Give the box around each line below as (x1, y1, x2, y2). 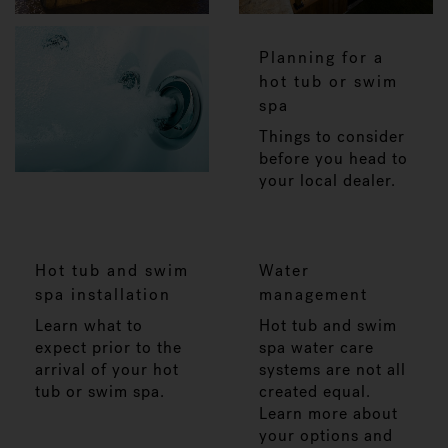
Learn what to (35, 315, 143, 336)
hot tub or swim (259, 71, 398, 92)
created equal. (259, 381, 371, 402)
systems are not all (259, 359, 406, 380)
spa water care (259, 337, 374, 358)
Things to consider (259, 126, 405, 147)
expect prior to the (35, 337, 182, 358)
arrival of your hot (35, 359, 179, 380)
